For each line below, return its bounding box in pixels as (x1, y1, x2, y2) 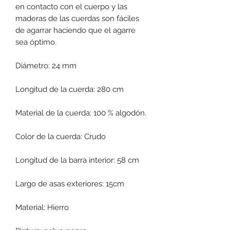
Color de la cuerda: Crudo (15, 131, 106, 141)
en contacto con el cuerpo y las (15, 2, 127, 11)
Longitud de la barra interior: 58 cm (15, 155, 139, 165)
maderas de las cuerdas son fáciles (15, 13, 139, 23)
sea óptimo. (15, 37, 56, 47)
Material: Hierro (15, 202, 69, 212)
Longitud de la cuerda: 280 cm (15, 84, 124, 94)
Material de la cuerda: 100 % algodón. (15, 108, 146, 118)
